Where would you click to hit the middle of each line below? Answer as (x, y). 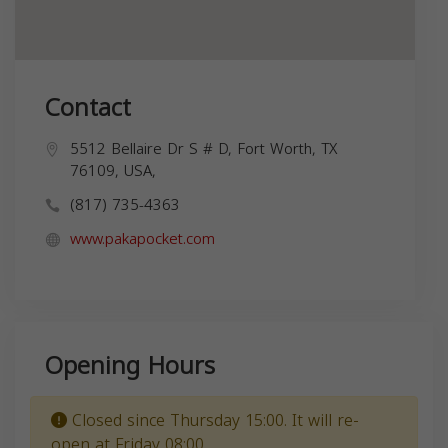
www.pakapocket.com (142, 239)
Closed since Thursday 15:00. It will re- (213, 421)
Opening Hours (130, 366)
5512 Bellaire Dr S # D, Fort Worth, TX (203, 149)
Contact (88, 108)
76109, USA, (113, 171)
